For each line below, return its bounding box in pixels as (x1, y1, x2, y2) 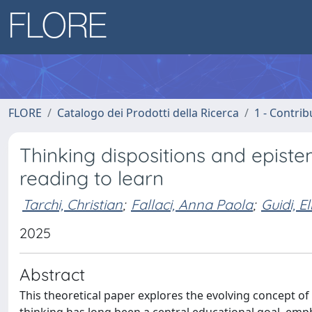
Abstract (19, 264, 85, 285)
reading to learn (19, 166, 164, 190)
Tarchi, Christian (22, 195, 123, 213)
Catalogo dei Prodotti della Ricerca (57, 105, 239, 120)
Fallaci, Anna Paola (131, 195, 253, 213)
